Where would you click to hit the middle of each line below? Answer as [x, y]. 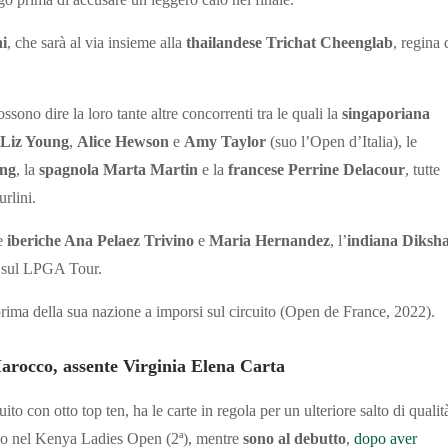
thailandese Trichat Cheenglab [289, 43]
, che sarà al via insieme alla [96, 43]
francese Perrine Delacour [316, 170]
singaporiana [384, 114]
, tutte [422, 170]
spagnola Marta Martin [118, 170]
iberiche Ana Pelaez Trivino [98, 241]
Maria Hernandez [269, 241]
